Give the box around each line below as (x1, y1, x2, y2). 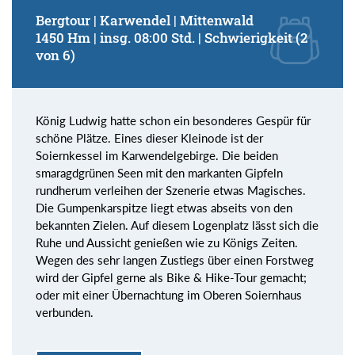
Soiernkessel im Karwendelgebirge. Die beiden (36, 147, 278, 162)
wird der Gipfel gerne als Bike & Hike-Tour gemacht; (36, 269, 307, 284)
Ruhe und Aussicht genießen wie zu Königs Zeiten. (36, 235, 298, 250)
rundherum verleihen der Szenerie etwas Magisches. (36, 182, 306, 197)
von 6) (36, 46, 75, 63)
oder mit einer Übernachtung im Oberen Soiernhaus (36, 287, 302, 302)
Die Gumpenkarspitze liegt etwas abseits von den (36, 200, 292, 215)
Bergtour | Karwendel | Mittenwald (36, 11, 254, 29)
